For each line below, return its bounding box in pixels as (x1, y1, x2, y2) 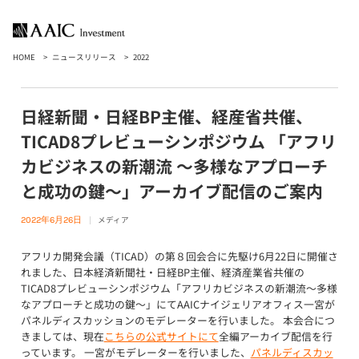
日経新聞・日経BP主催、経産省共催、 (20, 104, 313, 128)
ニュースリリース (52, 51, 116, 63)
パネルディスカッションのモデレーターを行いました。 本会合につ (20, 313, 335, 328)
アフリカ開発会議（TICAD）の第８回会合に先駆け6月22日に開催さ (20, 248, 338, 264)
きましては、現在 (20, 329, 104, 344)
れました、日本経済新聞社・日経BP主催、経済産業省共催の (20, 264, 305, 280)
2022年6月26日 (20, 215, 82, 225)
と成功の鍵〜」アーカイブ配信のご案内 (20, 179, 323, 203)
